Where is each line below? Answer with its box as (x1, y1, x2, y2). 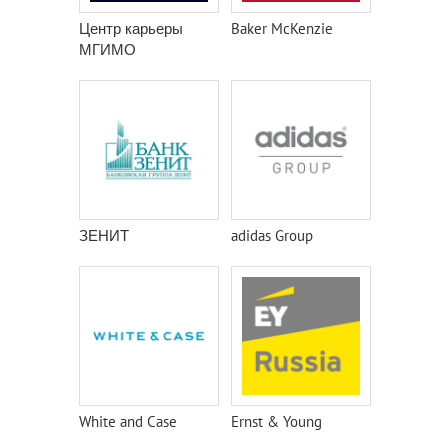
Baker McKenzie (231, 19, 333, 38)
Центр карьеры (79, 19, 183, 38)
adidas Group (231, 226, 313, 245)
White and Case (79, 412, 177, 431)
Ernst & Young (231, 412, 322, 431)
